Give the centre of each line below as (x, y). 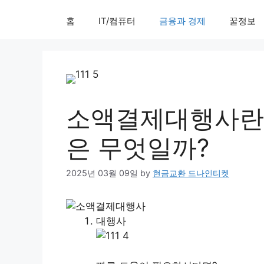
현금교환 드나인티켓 (191, 173)
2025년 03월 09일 (102, 173)
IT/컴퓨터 (117, 21)
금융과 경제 (182, 21)
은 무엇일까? (138, 148)
